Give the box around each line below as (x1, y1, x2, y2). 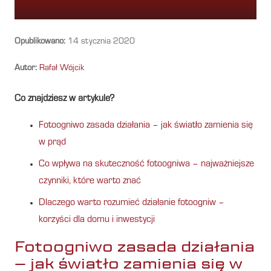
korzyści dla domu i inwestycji (39, 215, 155, 225)
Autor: (15, 64, 37, 73)
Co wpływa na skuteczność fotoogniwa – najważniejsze (39, 159, 254, 169)
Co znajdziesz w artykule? (15, 94, 114, 104)
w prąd (39, 137, 66, 148)
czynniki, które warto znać (39, 176, 141, 186)
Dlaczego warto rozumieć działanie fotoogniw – (39, 198, 224, 208)
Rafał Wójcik (39, 64, 84, 73)
